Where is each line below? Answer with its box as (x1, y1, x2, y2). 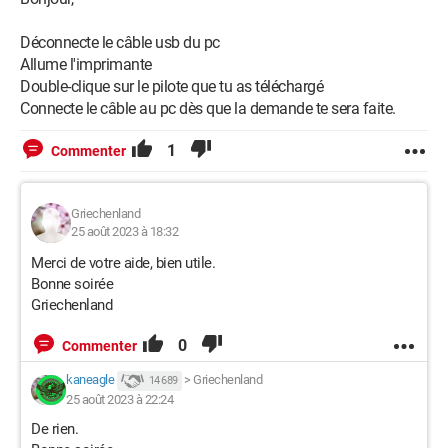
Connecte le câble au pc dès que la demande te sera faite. (20, 99, 396, 118)
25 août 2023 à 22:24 (66, 392, 173, 407)
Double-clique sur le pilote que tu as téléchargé (20, 77, 323, 96)
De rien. (31, 420, 78, 438)
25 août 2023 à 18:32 (71, 224, 178, 239)
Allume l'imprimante (20, 55, 152, 74)
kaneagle (66, 372, 114, 388)
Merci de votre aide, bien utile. (31, 254, 215, 272)
